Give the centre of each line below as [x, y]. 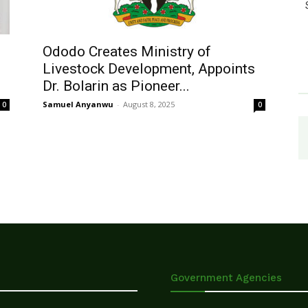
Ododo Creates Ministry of [127, 52]
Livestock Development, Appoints [149, 69]
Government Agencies [226, 278]
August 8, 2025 [149, 104]
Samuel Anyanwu [78, 104]
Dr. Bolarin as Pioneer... [116, 86]
